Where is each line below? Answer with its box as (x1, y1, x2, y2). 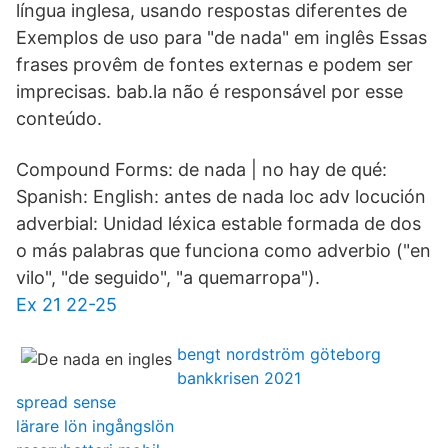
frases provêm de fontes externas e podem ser (16, 54, 413, 75)
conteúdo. (16, 108, 102, 129)
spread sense (16, 392, 116, 412)
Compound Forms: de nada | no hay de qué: (16, 159, 387, 180)
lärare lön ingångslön (16, 416, 174, 436)
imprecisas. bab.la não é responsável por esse (16, 81, 403, 102)
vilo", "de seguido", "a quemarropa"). (16, 267, 320, 288)
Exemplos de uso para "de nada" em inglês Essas (16, 27, 427, 48)
